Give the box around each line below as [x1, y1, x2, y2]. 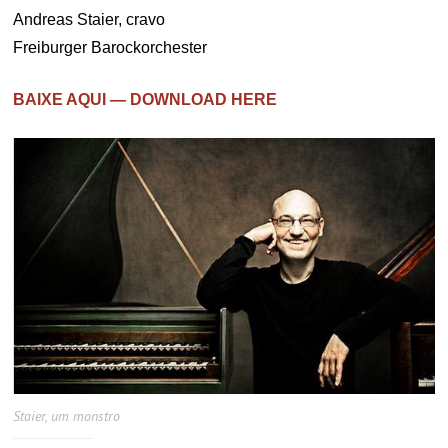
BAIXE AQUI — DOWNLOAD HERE [13, 91, 278, 109]
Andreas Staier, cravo [13, 11, 166, 29]
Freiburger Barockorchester [13, 39, 208, 57]
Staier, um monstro [13, 406, 121, 425]
